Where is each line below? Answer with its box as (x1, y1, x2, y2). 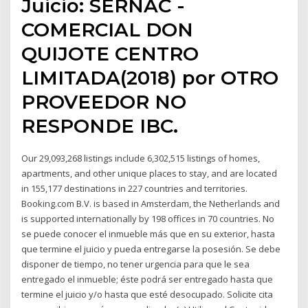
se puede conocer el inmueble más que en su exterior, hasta (21, 228, 276, 241)
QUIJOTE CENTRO (21, 42, 199, 66)
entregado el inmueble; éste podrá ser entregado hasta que (21, 273, 274, 286)
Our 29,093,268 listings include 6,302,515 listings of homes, (21, 152, 261, 165)
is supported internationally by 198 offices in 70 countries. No (21, 212, 275, 225)
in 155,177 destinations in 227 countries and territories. (21, 182, 248, 195)
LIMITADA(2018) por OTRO (21, 66, 279, 90)
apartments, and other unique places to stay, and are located (21, 167, 278, 180)
